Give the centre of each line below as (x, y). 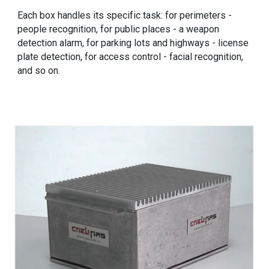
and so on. (39, 71)
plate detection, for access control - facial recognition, (131, 57)
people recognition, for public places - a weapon (119, 29)
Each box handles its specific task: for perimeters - (125, 16)
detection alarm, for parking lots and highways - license (133, 43)
